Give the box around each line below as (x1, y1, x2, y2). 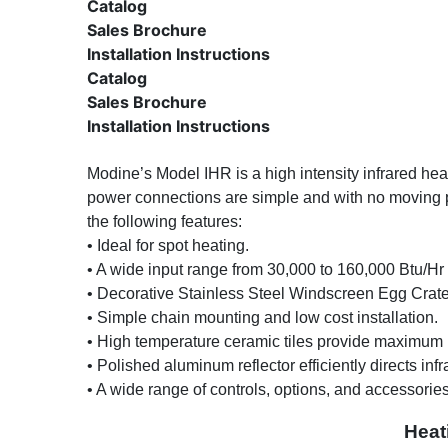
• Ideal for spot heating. (87, 237, 249, 255)
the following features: (87, 213, 242, 231)
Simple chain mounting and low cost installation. (97, 309, 438, 327)
